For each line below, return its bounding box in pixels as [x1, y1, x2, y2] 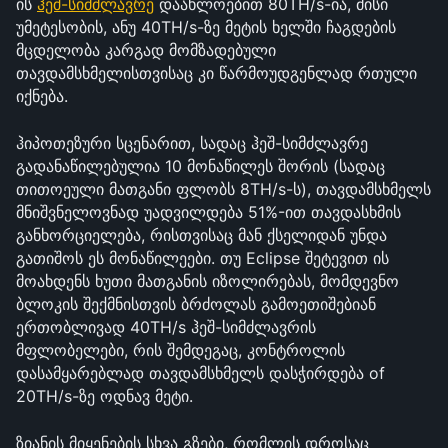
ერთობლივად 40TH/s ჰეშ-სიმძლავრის [16, 317, 316, 337]
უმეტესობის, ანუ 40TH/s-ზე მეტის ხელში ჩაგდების [16, 17, 396, 37]
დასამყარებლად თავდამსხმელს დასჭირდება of [16, 363, 385, 383]
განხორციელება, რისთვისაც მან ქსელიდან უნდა [16, 225, 387, 245]
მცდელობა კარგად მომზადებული [16, 40, 276, 60]
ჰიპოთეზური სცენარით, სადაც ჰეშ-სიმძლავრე [16, 133, 368, 153]
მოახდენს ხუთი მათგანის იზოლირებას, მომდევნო [16, 271, 399, 291]
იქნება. [16, 86, 73, 106]
